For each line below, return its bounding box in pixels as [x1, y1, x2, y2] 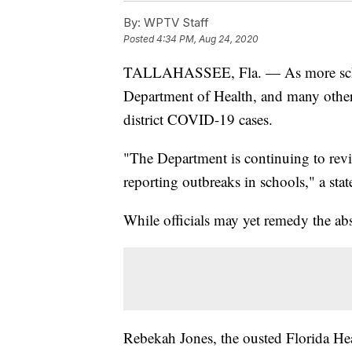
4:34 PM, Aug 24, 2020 [156, 33, 258, 46]
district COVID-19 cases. [123, 109, 273, 130]
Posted [123, 33, 156, 46]
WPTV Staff [141, 15, 209, 31]
